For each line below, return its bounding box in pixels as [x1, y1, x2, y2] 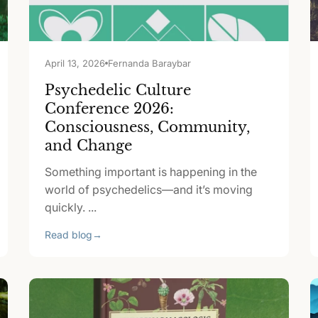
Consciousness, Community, [44, 119, 250, 136]
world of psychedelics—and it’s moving [44, 182, 253, 197]
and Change [44, 137, 132, 154]
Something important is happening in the [44, 165, 257, 179]
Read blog [44, 229, 92, 241]
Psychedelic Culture [44, 82, 191, 99]
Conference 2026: [44, 100, 174, 117]
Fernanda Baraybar [107, 57, 191, 69]
